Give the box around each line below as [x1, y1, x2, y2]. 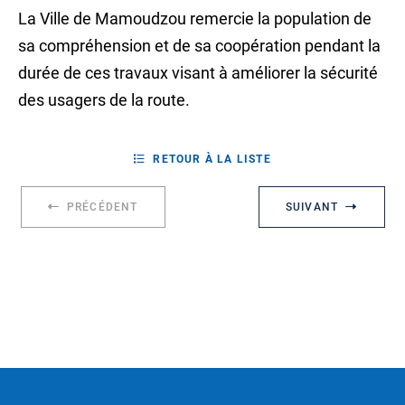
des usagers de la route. [18, 90, 190, 110]
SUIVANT [285, 201, 339, 214]
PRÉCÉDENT [66, 201, 138, 214]
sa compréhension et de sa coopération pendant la [18, 36, 381, 56]
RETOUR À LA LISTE [153, 153, 271, 166]
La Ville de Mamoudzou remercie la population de [18, 9, 372, 29]
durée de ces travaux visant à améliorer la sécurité [18, 63, 378, 83]
